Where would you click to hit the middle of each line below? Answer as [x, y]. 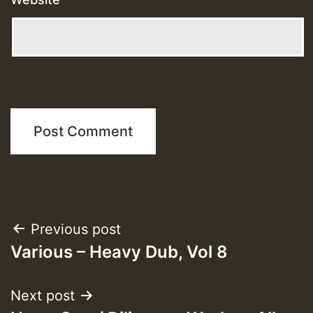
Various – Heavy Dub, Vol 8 [119, 252]
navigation [67, 264]
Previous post [76, 229]
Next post [43, 295]
